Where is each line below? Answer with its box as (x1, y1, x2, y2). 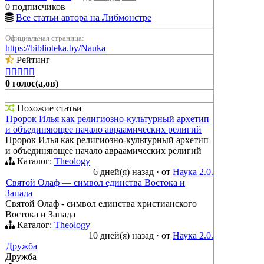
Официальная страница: (5, 34, 84, 43)
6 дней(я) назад (93, 167, 156, 177)
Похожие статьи (15, 103, 82, 114)
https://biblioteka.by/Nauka (5, 43, 105, 54)
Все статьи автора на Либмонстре (16, 12, 151, 23)
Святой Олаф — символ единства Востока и (6, 177, 185, 188)
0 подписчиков (5, 2, 65, 12)
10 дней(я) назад (88, 230, 156, 241)
